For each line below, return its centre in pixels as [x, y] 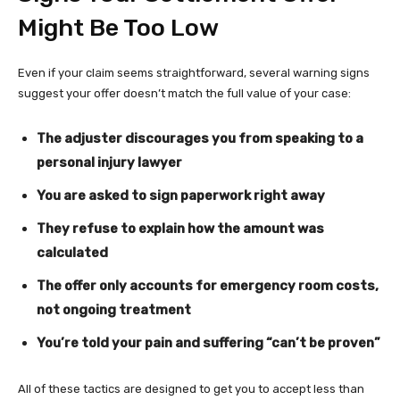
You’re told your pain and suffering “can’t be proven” [208, 343]
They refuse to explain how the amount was [180, 229]
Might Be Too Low [118, 28]
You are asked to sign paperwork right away [181, 196]
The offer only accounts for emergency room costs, [208, 286]
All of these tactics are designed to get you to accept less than [191, 389]
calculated [72, 253]
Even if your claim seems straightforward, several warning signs [194, 73]
